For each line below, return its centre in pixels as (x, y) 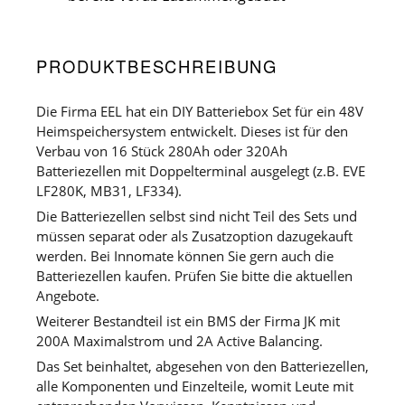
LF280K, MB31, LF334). (111, 190)
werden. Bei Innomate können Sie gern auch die (185, 255)
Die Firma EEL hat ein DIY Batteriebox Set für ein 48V (200, 111)
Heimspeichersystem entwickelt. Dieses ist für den (192, 131)
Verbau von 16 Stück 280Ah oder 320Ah (162, 151)
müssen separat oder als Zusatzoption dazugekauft (194, 235)
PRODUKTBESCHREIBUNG (157, 66)
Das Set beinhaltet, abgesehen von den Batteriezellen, (202, 366)
